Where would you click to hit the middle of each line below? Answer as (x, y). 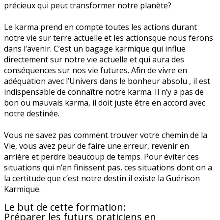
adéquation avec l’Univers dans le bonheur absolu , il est (107, 81)
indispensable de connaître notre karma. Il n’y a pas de (104, 92)
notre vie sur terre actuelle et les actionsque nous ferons (109, 38)
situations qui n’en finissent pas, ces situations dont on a (108, 167)
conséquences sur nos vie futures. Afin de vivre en (96, 70)
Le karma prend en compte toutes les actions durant (100, 27)
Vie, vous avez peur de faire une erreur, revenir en (96, 146)
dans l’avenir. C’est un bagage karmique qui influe (95, 49)
